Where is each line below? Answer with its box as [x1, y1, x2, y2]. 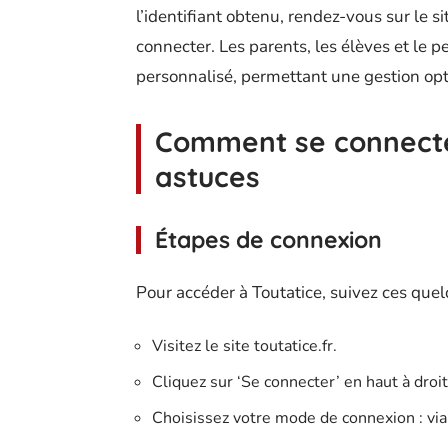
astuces [155, 159, 260, 194]
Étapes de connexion [155, 225, 382, 254]
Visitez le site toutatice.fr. [152, 335, 337, 357]
